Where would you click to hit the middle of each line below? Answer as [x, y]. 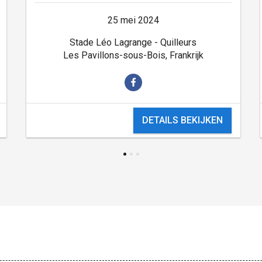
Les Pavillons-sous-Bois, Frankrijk [133, 55]
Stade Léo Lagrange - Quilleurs [133, 42]
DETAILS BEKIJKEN [183, 120]
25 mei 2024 [133, 20]
